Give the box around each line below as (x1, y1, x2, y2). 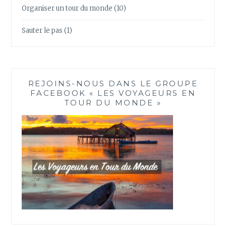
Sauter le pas (22, 26, 63, 35)
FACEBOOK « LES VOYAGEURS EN (30, 88, 196, 98)
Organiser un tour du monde (22, 4, 113, 13)
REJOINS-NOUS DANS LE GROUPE (28, 78, 198, 88)
